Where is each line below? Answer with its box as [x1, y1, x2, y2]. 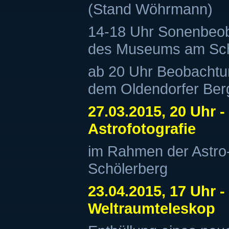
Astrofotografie [88, 120, 196, 137]
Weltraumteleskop [88, 200, 215, 217]
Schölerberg [88, 160, 168, 177]
